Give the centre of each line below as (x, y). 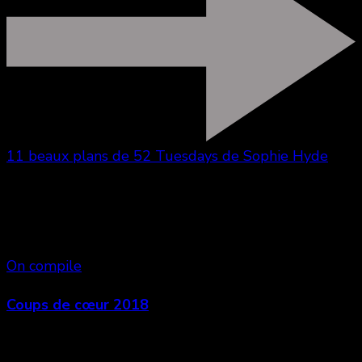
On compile (44, 265)
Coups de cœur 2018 (78, 304)
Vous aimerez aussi (82, 227)
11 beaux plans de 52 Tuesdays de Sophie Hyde (167, 156)
